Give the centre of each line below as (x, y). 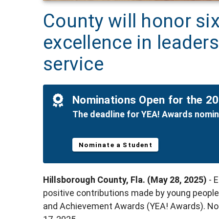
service (73, 64)
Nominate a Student (116, 145)
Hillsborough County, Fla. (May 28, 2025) (126, 180)
